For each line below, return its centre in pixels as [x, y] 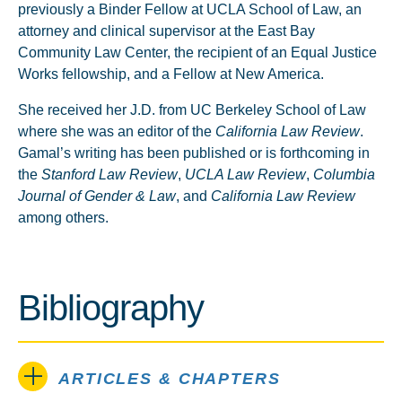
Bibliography [111, 308]
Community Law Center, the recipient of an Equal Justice [197, 52]
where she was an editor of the [117, 131]
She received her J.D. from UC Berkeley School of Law [192, 110]
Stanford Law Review [109, 175]
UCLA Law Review [245, 175]
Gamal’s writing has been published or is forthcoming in [194, 153]
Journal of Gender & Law [97, 196]
